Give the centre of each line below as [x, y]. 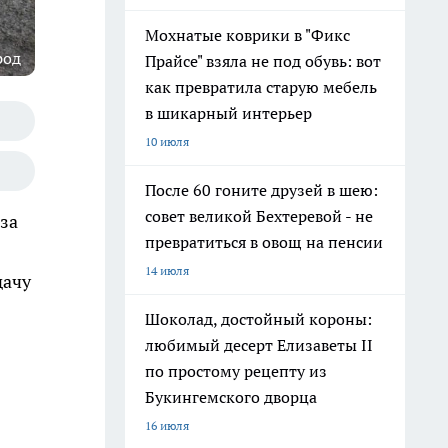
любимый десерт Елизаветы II [259, 345]
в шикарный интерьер [228, 113]
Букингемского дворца [231, 397]
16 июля [167, 425]
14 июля [167, 270]
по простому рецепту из [236, 371]
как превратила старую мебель [261, 87]
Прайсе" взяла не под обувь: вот [263, 61]
